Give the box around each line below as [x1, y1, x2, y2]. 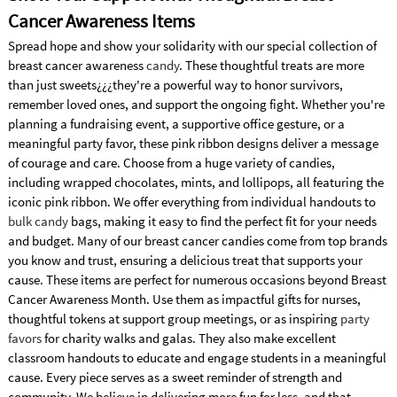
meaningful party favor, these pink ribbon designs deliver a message [7, 134, 378, 152]
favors [7, 329, 42, 346]
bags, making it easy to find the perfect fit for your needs [67, 212, 377, 230]
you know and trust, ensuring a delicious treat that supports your [7, 251, 362, 269]
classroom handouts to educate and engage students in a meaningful [7, 348, 386, 366]
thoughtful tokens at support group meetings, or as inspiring [7, 309, 340, 327]
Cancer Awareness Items [7, 9, 195, 33]
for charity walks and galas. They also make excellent [41, 329, 336, 346]
